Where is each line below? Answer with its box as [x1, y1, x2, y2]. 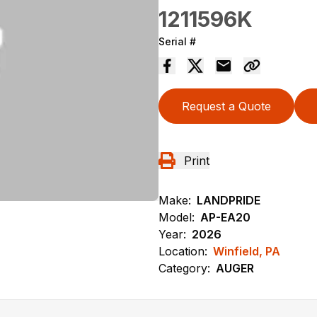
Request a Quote [182, 98, 271, 113]
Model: [158, 209, 195, 224]
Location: [158, 243, 207, 258]
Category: [158, 260, 210, 275]
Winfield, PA [213, 243, 280, 258]
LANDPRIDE [197, 192, 260, 207]
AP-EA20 [200, 209, 250, 224]
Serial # [158, 35, 196, 47]
